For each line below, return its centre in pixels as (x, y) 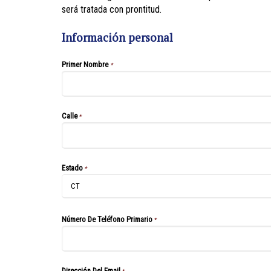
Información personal (117, 38)
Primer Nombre (86, 64)
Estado (72, 168)
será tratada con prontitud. (112, 9)
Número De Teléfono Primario (107, 219)
